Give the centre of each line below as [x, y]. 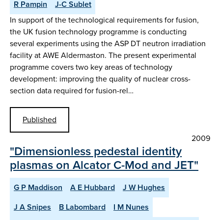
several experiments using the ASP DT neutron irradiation [108, 43]
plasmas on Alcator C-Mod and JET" [104, 165]
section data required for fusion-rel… [72, 90]
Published [40, 119]
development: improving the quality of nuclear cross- [100, 79]
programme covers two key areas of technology [91, 67]
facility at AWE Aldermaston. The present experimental [103, 55]
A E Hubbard [93, 187]
